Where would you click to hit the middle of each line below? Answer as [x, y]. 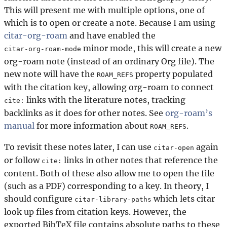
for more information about [92, 126]
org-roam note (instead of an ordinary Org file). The [109, 62]
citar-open [174, 148]
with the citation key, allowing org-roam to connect [109, 87]
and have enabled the [111, 36]
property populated [173, 74]
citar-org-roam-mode [43, 49]
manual [19, 126]
